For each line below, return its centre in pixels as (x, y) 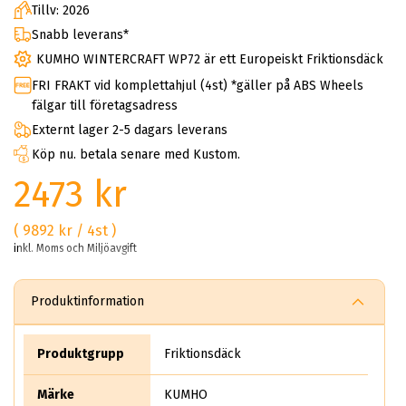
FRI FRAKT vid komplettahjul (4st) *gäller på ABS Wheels (198, 86)
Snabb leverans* (80, 34)
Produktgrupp (81, 354)
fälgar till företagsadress (105, 106)
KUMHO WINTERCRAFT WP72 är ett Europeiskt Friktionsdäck (210, 59)
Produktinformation (87, 302)
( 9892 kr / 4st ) (65, 231)
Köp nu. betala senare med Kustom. (136, 155)
